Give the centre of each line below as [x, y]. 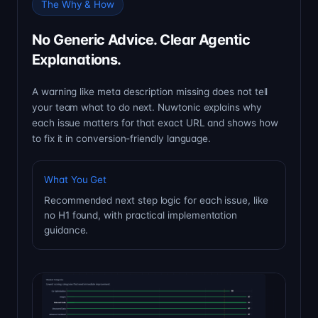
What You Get [76, 179]
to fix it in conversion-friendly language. [122, 138]
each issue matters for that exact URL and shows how [155, 122]
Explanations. [77, 59]
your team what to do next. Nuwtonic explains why [147, 107]
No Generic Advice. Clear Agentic [141, 39]
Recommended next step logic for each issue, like [156, 200]
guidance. [66, 230]
